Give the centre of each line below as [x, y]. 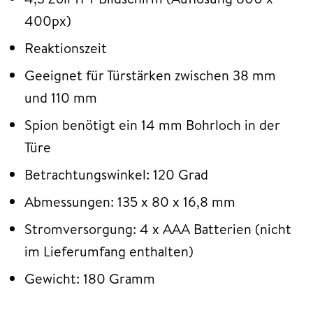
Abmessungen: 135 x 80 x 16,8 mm [130, 202]
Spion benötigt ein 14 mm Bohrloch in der [152, 125]
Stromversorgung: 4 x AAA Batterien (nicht [158, 229]
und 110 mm [61, 98]
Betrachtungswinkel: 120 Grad [116, 175]
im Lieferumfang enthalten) [109, 252]
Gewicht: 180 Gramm [90, 279]
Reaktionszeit [66, 48]
